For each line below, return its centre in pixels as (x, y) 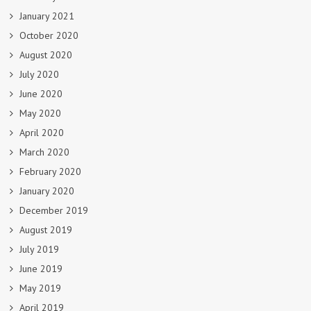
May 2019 (40, 288)
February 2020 (50, 171)
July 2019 (39, 249)
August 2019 (46, 229)
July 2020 (39, 74)
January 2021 (47, 16)
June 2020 (41, 93)
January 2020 (47, 191)
